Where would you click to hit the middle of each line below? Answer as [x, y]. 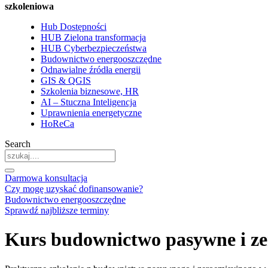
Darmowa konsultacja [46, 178]
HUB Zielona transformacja [93, 37]
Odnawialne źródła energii [91, 70]
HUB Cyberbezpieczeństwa [94, 48]
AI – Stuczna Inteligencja [89, 102]
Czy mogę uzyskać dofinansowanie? [74, 189]
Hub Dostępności [74, 27]
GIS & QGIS [66, 80]
